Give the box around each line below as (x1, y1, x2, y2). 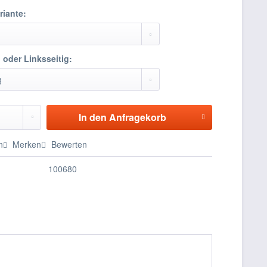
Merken (13, 138, 42, 150)
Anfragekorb (108, 110, 166, 124)
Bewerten (49, 138, 88, 150)
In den (78, 110, 107, 124)
